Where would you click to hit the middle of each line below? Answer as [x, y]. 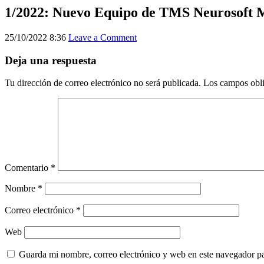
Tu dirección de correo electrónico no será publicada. [103, 83]
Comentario [28, 168]
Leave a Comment [103, 37]
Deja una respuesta [51, 60]
